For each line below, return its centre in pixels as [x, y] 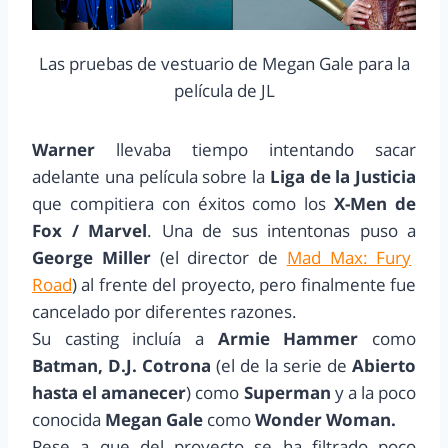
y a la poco [373, 393]
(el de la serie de [281, 366]
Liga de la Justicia [340, 177]
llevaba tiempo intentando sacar [255, 150]
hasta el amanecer [109, 393]
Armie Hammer [288, 339]
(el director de [218, 258]
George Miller [91, 258]
